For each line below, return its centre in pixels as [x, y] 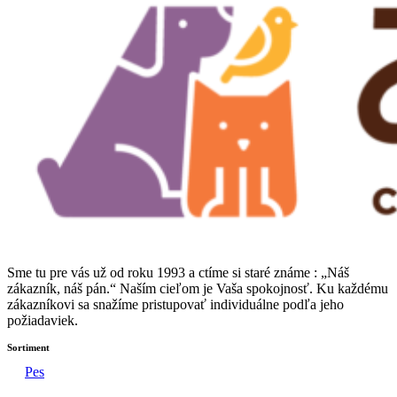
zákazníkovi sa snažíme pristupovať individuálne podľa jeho [175, 304]
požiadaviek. [43, 320]
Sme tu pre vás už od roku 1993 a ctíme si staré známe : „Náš [178, 272]
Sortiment [28, 347]
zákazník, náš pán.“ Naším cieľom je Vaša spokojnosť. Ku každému [198, 288]
